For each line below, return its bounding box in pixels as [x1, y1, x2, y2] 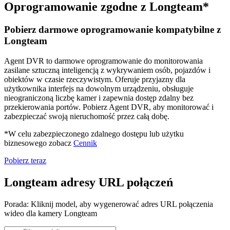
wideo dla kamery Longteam [4, 208, 97, 218]
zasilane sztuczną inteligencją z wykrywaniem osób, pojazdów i [4, 65, 210, 74]
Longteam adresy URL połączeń [4, 175, 173, 189]
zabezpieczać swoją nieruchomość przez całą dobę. [4, 111, 169, 121]
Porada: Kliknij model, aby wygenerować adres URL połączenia [4, 199, 213, 208]
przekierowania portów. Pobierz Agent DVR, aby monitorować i [4, 102, 214, 111]
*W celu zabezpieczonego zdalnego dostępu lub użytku [4, 129, 184, 138]
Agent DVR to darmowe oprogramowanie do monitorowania [4, 56, 203, 65]
